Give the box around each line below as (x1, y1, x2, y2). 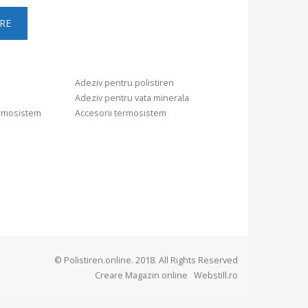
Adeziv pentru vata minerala (75, 92, 190, 104)
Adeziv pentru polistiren (75, 77, 175, 89)
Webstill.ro (192, 269, 238, 282)
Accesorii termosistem (75, 107, 167, 120)
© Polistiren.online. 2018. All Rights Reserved (54, 254, 238, 267)
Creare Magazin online (95, 269, 192, 282)
